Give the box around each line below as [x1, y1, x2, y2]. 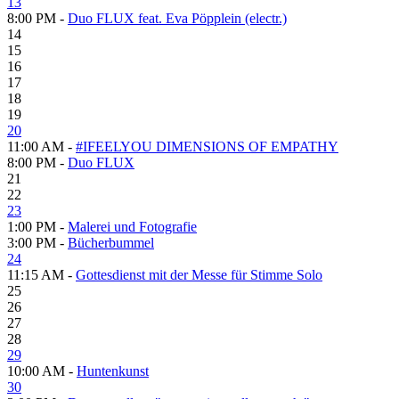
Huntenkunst [77, 362, 149, 379]
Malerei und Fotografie [68, 218, 197, 234]
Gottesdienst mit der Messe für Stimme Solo [76, 266, 322, 282]
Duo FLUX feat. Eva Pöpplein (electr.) [68, 10, 287, 26]
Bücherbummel [68, 234, 154, 250]
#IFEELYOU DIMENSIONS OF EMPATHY [76, 138, 338, 154]
